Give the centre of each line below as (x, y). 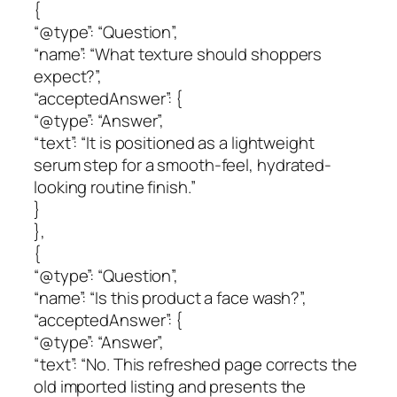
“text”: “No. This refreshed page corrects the (195, 365)
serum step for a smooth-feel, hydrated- (183, 165)
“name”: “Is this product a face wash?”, (171, 298)
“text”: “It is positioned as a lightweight (174, 143)
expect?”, (68, 77)
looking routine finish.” (115, 187)
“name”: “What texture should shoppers (178, 54)
